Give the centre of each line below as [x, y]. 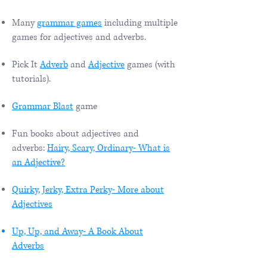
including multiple [140, 23]
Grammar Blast [43, 106]
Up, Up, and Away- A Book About [77, 231]
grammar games [69, 23]
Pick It [26, 64]
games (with [150, 64]
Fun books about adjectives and [75, 133]
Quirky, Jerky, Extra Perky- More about [88, 190]
